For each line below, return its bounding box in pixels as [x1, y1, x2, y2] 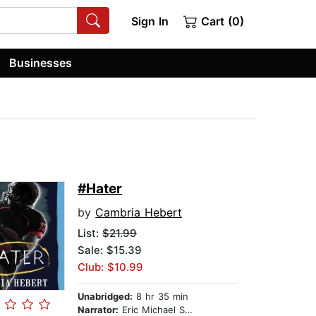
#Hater [78, 181, 123, 197]
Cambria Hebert [95, 205, 183, 220]
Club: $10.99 [78, 260, 144, 274]
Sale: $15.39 [78, 243, 142, 257]
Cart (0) [197, 14, 244, 28]
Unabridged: [78, 291, 133, 303]
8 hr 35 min [133, 291, 189, 303]
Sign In [130, 14, 169, 28]
